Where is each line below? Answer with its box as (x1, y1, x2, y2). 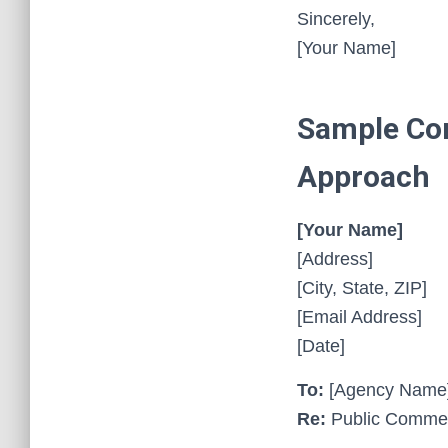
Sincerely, (297, 9, 375, 29)
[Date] (297, 336, 345, 356)
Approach (297, 159, 430, 194)
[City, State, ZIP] (297, 278, 427, 298)
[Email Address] (297, 307, 422, 327)
